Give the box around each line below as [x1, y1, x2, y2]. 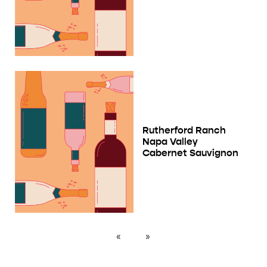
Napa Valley [142, 136, 198, 148]
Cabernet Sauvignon [142, 147, 238, 159]
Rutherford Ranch [142, 125, 226, 136]
